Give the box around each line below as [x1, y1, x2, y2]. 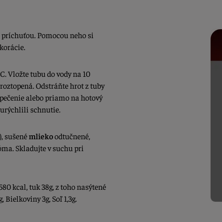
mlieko [29, 131, 53, 141]
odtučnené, [53, 131, 90, 141]
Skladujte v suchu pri [15, 143, 84, 153]
